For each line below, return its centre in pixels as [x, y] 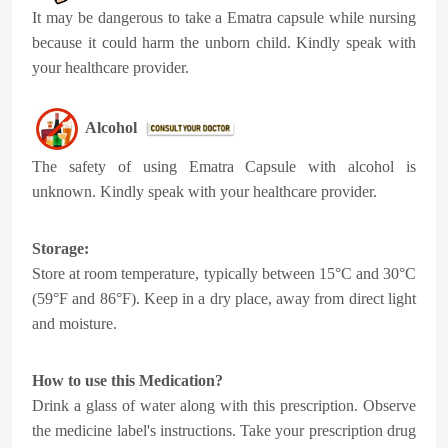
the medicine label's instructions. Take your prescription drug [224, 430]
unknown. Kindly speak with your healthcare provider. [204, 191]
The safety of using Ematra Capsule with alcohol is [224, 166]
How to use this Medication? [127, 380]
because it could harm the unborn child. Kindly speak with [224, 42]
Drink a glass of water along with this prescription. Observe [224, 405]
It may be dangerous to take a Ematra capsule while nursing [224, 17]
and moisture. [74, 323]
